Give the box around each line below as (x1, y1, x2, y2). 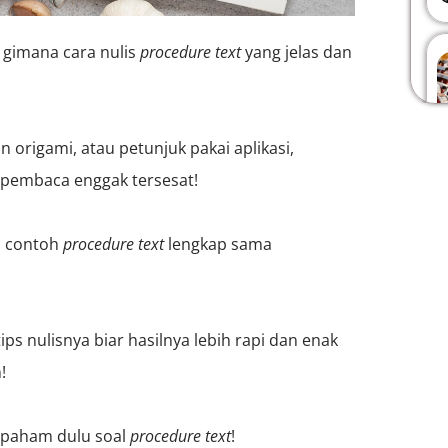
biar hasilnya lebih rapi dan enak (90, 328, 338, 351)
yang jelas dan (241, 40, 352, 63)
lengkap (164, 232, 231, 255)
